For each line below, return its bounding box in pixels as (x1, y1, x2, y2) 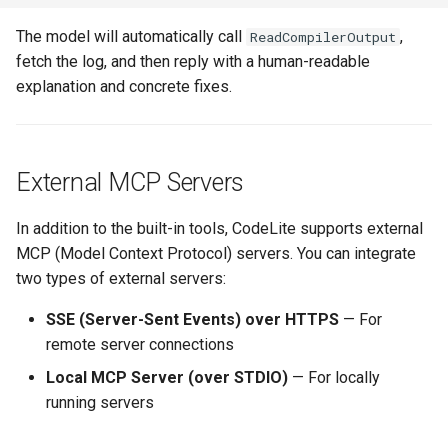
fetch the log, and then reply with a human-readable (16, 51, 370, 71)
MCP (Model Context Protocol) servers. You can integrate (16, 243, 416, 263)
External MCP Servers (16, 167, 244, 197)
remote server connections (46, 334, 234, 354)
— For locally (288, 367, 380, 387)
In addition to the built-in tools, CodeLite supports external (16, 218, 423, 238)
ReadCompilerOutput (250, 27, 396, 46)
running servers (46, 392, 154, 412)
